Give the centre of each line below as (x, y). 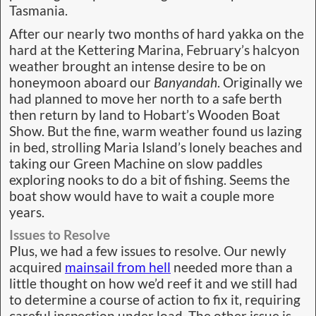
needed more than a (232, 267)
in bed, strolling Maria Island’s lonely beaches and (156, 147)
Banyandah (186, 82)
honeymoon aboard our (81, 82)
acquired (37, 267)
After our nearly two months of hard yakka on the (157, 34)
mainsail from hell (118, 267)
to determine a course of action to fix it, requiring (155, 299)
